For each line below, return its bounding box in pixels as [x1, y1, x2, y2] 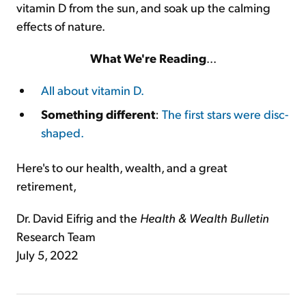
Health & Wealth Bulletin [140, 210, 269, 225]
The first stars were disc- [162, 106, 288, 122]
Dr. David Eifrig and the [16, 210, 140, 225]
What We [89, 50, 141, 66]
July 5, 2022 [16, 247, 78, 262]
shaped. [41, 124, 84, 140]
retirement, [16, 178, 76, 193]
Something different [41, 106, 155, 122]
